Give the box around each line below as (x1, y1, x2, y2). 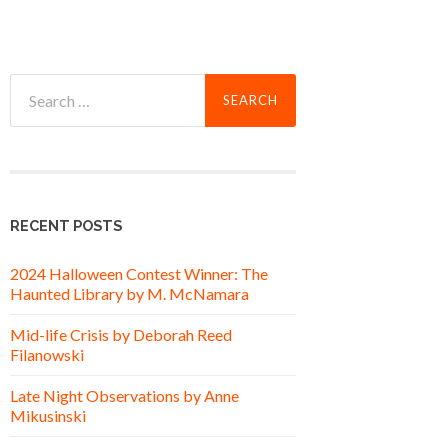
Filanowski (10, 344, 84, 364)
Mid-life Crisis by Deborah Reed (10, 324, 232, 344)
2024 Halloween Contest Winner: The (10, 263, 268, 283)
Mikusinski (10, 405, 86, 425)
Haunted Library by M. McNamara (10, 283, 249, 303)
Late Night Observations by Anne (10, 385, 239, 405)
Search (9, 74, 55, 93)
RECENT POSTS (10, 216, 122, 234)
